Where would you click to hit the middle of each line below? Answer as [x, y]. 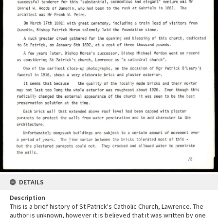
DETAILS [31, 182]
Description [27, 198]
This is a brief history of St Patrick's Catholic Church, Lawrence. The [107, 207]
